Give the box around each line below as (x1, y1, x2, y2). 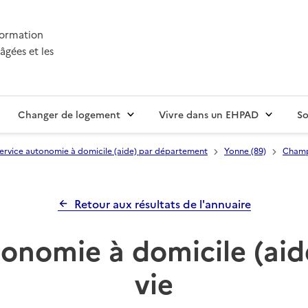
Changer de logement (18, 107, 120, 122)
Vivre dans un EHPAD (159, 107, 258, 122)
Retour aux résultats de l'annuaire (74, 196, 251, 212)
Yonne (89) (224, 144, 266, 157)
